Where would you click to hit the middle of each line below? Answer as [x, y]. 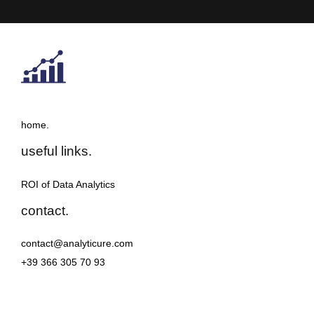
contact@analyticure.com [77, 243]
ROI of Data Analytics [68, 184]
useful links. [56, 151]
